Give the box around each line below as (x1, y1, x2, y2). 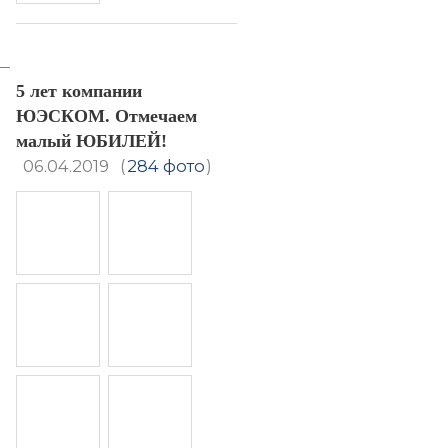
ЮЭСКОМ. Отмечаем (16, 106, 197, 126)
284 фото (127, 156, 205, 176)
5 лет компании (16, 81, 142, 101)
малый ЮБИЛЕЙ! (16, 131, 167, 151)
